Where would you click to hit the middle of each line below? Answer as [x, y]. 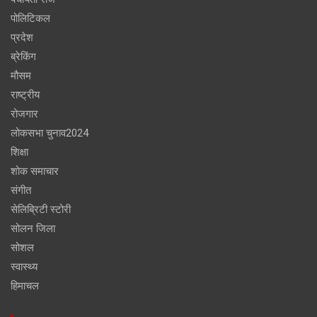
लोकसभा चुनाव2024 [50, 133]
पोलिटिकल [30, 19]
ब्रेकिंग [23, 57]
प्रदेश [22, 38]
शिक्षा [19, 152]
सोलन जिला [33, 229]
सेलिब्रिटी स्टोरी [41, 210]
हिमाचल [25, 286]
